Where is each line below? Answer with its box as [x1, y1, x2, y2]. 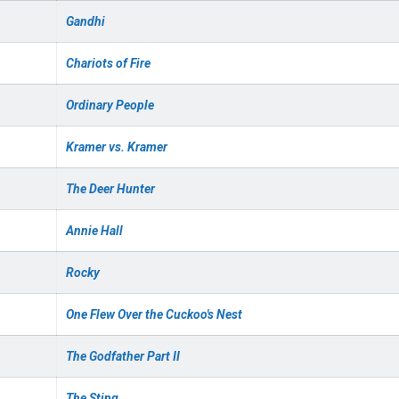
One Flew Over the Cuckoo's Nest [66, 307, 242, 322]
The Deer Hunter [66, 182, 155, 196]
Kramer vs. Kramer [66, 140, 167, 154]
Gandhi [66, 14, 105, 28]
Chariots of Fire [66, 56, 151, 70]
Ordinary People [66, 98, 154, 112]
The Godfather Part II [66, 349, 180, 363]
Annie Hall [66, 224, 123, 238]
